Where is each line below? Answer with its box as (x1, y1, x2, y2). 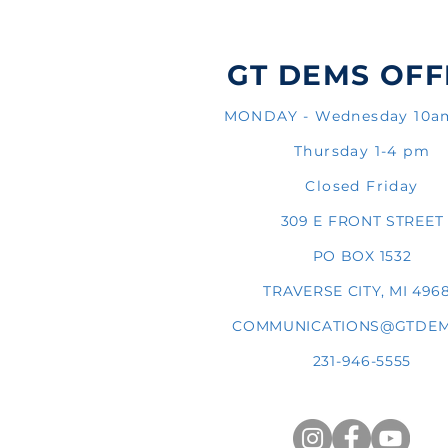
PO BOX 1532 (312, 247, 412, 265)
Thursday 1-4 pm (294, 142, 430, 160)
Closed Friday (305, 177, 419, 195)
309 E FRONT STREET (280, 212, 444, 230)
